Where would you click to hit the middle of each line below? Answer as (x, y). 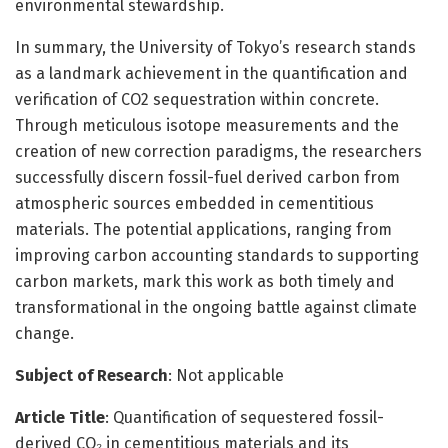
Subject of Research (91, 375)
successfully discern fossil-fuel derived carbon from (207, 177)
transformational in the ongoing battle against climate (216, 307)
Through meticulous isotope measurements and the (207, 125)
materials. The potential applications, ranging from (203, 229)
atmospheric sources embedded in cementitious (194, 203)
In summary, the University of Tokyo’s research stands (215, 47)
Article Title (60, 417)
